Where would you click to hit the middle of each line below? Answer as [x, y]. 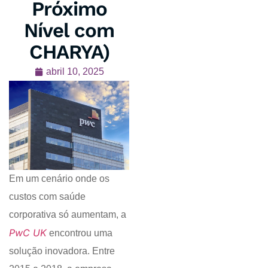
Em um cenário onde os [59, 179]
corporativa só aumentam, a [68, 214]
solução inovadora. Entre [62, 251]
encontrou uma [80, 233]
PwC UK [28, 233]
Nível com [69, 30]
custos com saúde [47, 197]
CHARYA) [69, 52]
